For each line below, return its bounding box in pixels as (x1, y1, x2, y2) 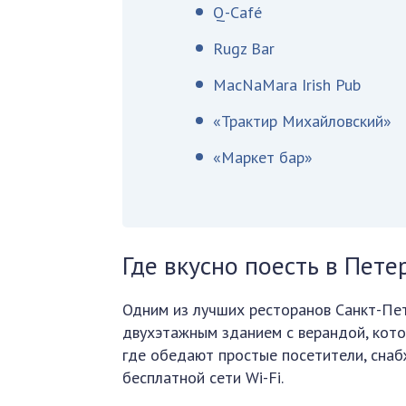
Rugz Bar (213, 38, 275, 59)
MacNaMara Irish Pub (213, 74, 362, 95)
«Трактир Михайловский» (213, 111, 392, 131)
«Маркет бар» (213, 147, 314, 168)
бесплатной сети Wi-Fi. (122, 367, 285, 388)
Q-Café (213, 2, 263, 23)
